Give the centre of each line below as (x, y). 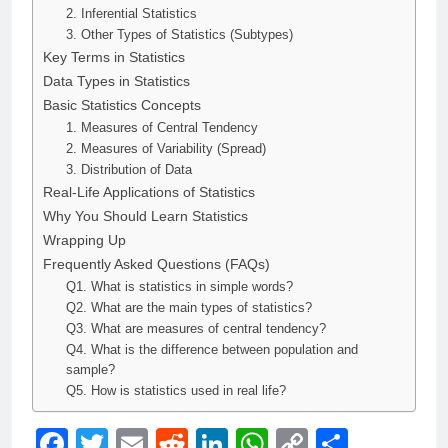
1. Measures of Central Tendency (161, 127)
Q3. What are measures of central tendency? (195, 328)
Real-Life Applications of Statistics (149, 191)
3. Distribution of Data (128, 169)
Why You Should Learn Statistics (145, 215)
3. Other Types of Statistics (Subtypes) (179, 34)
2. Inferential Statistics (131, 13)
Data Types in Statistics (116, 80)
